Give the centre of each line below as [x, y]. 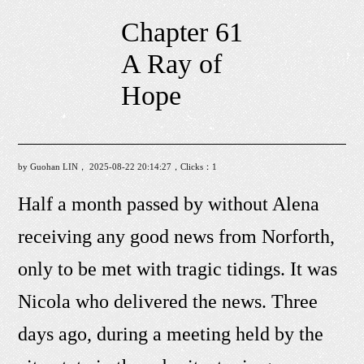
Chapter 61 [182, 32]
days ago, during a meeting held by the [171, 334]
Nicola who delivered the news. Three [168, 302]
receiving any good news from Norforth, [177, 237]
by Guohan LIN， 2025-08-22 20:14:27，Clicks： [115, 167]
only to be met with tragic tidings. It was [178, 269]
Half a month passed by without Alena [169, 204]
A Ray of [171, 64]
